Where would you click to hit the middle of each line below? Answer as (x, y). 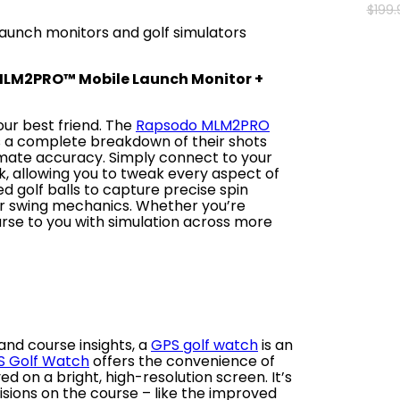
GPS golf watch (204, 345)
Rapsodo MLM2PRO (203, 125)
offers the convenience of (182, 361)
